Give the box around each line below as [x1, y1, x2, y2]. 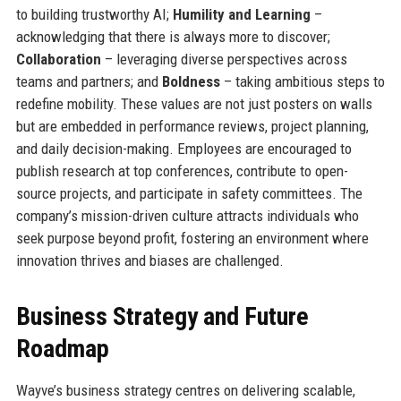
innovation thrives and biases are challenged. [15, 251, 284, 269]
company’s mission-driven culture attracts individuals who [15, 206, 359, 225]
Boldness [161, 72, 220, 90]
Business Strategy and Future [15, 301, 309, 331]
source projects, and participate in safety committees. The [15, 183, 363, 202]
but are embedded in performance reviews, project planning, [15, 116, 369, 135]
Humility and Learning [172, 4, 311, 23]
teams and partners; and [15, 72, 162, 90]
